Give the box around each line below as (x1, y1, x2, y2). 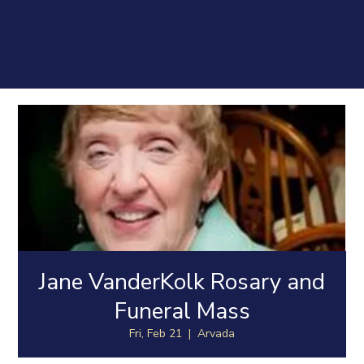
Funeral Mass (114, 296, 250, 327)
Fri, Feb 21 (129, 326, 182, 342)
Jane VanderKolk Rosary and (39, 266, 325, 298)
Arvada (197, 326, 235, 342)
